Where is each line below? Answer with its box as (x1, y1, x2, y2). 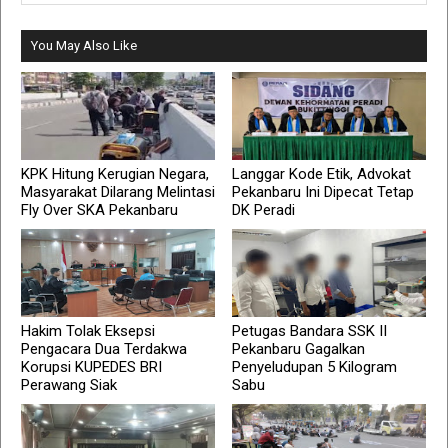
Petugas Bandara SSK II (232, 322, 388, 341)
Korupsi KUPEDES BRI (21, 358, 162, 377)
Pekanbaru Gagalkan (232, 340, 366, 359)
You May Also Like (31, 38, 137, 54)
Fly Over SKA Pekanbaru (21, 201, 178, 220)
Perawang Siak (21, 376, 117, 395)
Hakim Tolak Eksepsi (21, 322, 155, 341)
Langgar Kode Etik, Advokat (232, 165, 412, 184)
